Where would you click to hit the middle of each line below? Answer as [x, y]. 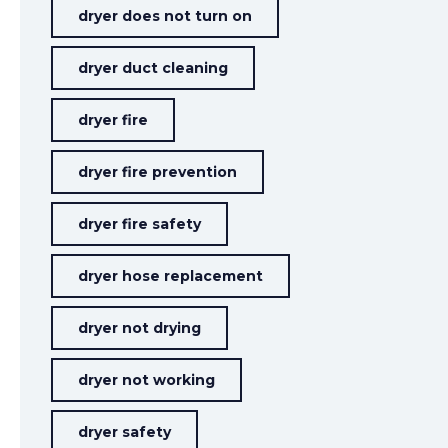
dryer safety [125, 432]
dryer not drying [140, 328]
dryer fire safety [140, 224]
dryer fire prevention [158, 172]
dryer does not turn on [165, 16]
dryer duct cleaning [153, 68]
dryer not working [147, 380]
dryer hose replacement [171, 276]
